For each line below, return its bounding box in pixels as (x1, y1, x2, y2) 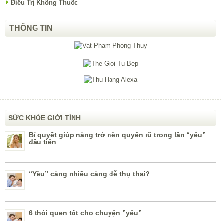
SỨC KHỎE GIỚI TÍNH (8, 114, 81, 122)
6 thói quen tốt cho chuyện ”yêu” (29, 209, 142, 217)
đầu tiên (29, 138, 56, 146)
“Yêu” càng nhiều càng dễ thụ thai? (29, 170, 150, 178)
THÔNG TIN (9, 24, 53, 33)
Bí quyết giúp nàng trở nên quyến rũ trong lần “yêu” (29, 131, 206, 139)
